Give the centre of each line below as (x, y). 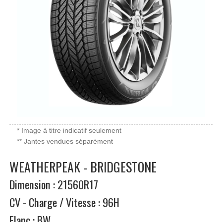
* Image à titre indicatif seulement (69, 130)
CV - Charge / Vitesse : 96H (64, 202)
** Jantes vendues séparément (65, 141)
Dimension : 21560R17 (54, 184)
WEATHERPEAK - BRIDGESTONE (83, 166)
